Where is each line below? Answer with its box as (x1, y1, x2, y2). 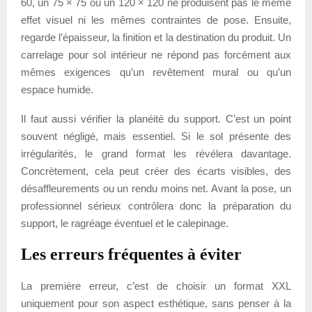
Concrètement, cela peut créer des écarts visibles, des (21, 164, 291, 177)
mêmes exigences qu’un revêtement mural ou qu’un (21, 65, 291, 78)
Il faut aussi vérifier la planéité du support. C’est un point (21, 112, 291, 125)
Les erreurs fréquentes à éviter (21, 244, 242, 263)
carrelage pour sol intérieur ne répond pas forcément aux (21, 48, 291, 61)
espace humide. (21, 83, 93, 95)
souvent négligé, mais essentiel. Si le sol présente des (21, 130, 291, 142)
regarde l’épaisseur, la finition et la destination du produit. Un (21, 31, 291, 43)
